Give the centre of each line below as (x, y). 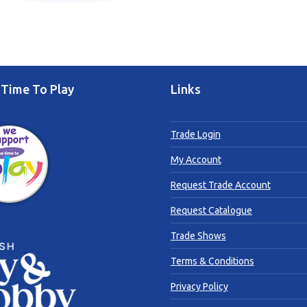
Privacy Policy (199, 286)
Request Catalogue (211, 210)
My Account (196, 159)
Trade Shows (198, 235)
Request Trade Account (220, 185)
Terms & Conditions (212, 261)
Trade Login (195, 134)
